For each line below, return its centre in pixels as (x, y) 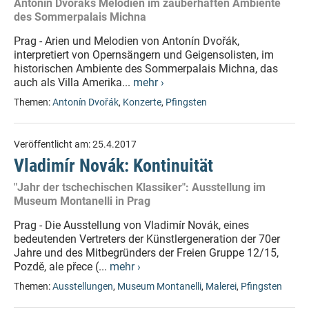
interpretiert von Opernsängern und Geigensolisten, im (144, 55)
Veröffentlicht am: (53, 144)
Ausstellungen (83, 287)
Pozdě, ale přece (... (62, 267)
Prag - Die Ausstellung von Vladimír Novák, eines (131, 225)
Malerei (221, 287)
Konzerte (142, 102)
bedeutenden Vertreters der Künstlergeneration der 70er (147, 239)
